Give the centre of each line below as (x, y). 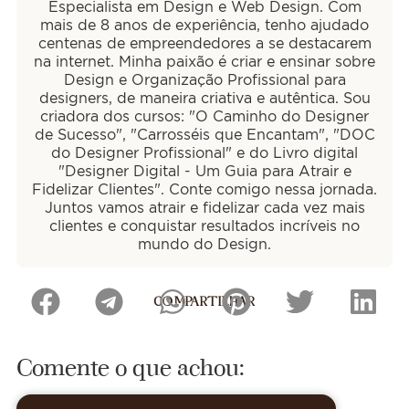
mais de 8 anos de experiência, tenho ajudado (204, 25)
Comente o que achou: (131, 364)
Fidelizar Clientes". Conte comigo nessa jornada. (204, 189)
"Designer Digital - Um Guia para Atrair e (204, 171)
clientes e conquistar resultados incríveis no (204, 226)
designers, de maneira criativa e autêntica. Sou (204, 98)
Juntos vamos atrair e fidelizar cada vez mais (204, 208)
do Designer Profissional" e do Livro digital (204, 153)
